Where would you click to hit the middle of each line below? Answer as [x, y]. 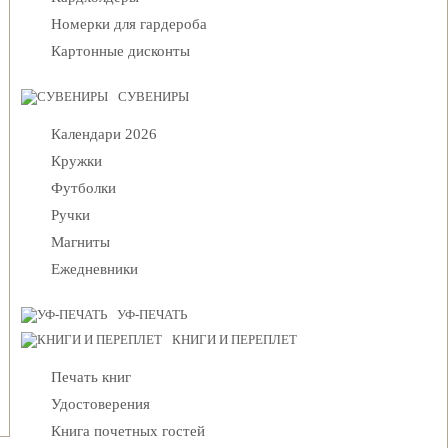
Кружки [76, 161]
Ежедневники [94, 269]
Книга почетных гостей [128, 431]
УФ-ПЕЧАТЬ [152, 314]
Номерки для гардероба [129, 24]
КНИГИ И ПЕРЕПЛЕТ [234, 339]
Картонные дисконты [120, 51]
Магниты [80, 242]
